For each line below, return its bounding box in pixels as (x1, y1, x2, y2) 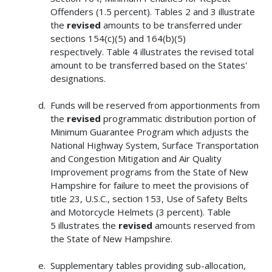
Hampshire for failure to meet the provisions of (50, 179, 248, 192)
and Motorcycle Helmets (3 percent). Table (50, 206, 231, 219)
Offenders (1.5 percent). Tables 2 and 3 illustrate (50, 5, 255, 18)
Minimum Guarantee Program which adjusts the (50, 126, 249, 138)
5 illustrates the (50, 219, 116, 232)
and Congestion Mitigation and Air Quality (50, 152, 222, 165)
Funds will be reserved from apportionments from (50, 99, 260, 112)
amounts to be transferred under (100, 19, 242, 32)
